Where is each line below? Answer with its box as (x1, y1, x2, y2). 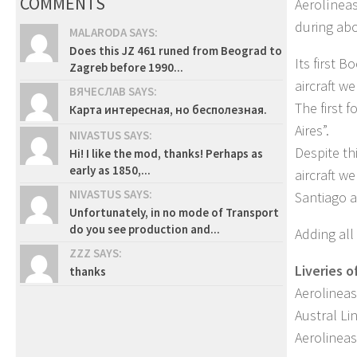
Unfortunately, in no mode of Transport (69, 205, 279, 220)
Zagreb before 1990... (69, 60, 183, 75)
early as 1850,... (69, 163, 151, 178)
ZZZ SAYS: (69, 245, 122, 261)
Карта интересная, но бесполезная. (69, 102, 267, 117)
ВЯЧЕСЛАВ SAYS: (69, 84, 157, 99)
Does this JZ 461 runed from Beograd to (69, 43, 282, 58)
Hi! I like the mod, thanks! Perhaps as (69, 146, 263, 161)
